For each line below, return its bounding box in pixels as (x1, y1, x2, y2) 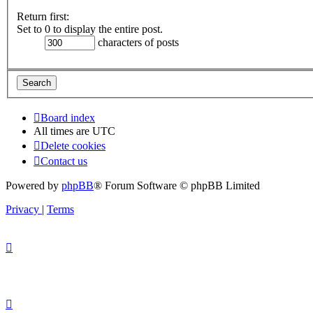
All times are (34, 124, 92, 137)
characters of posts (95, 36, 179, 49)
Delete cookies (41, 139, 105, 152)
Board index (41, 111, 95, 124)
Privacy (6, 203, 39, 215)
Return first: (17, 10, 69, 23)
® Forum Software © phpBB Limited (94, 179, 260, 191)
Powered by (6, 179, 61, 191)
